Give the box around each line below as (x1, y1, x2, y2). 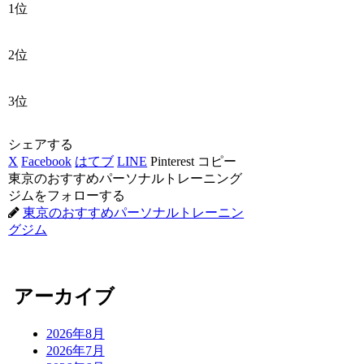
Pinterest (150, 154, 195, 168)
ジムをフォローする (8, 188, 126, 202)
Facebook (21, 154, 72, 168)
